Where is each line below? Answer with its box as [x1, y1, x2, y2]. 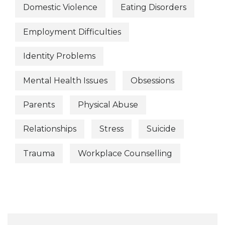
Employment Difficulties [23, 27, 121, 37]
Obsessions [131, 75, 174, 85]
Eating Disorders [121, 3, 186, 13]
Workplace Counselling [78, 148, 172, 158]
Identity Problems [23, 51, 95, 61]
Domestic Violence [23, 3, 97, 13]
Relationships [23, 124, 76, 134]
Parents [23, 99, 55, 109]
